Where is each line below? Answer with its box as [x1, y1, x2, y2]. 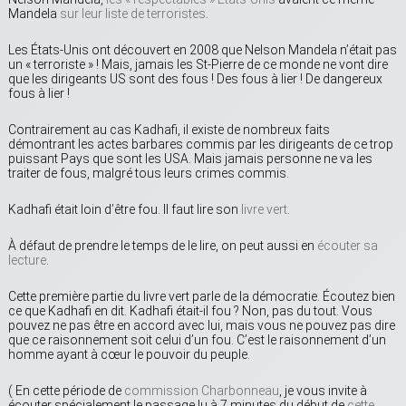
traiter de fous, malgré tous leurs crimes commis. [8, 166, 289, 181]
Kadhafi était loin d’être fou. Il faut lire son [8, 202, 241, 217]
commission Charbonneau [124, 383, 279, 399]
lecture [8, 253, 46, 268]
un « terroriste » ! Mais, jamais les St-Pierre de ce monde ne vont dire [8, 57, 388, 72]
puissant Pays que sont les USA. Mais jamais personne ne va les [8, 151, 372, 167]
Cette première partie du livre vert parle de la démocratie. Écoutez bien [8, 289, 395, 304]
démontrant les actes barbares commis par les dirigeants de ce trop [8, 137, 393, 152]
